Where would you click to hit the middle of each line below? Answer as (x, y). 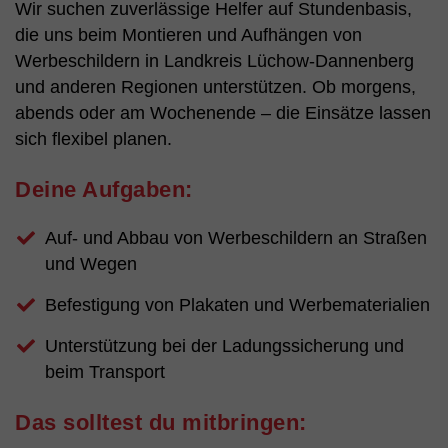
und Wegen (91, 264)
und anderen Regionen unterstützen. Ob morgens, (215, 87)
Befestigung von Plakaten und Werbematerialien (237, 305)
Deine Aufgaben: (104, 190)
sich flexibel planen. (93, 139)
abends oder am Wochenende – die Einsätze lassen (223, 113)
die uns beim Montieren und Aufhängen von (188, 35)
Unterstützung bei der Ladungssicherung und (224, 346)
